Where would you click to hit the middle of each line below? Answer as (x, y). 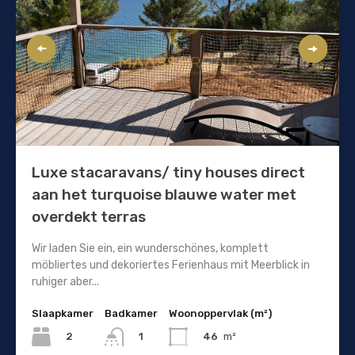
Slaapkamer (63, 313)
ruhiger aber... (65, 281)
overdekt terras (89, 216)
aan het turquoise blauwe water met (164, 194)
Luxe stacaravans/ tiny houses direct (168, 172)
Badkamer (131, 313)
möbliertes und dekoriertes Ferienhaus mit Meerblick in (171, 265)
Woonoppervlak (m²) (220, 313)
